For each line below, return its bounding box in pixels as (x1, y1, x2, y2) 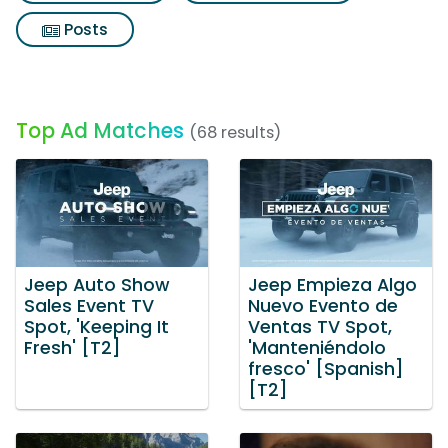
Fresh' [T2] (24, 335, 121, 360)
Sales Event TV (24, 293, 154, 318)
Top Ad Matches (16, 116, 184, 145)
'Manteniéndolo (248, 335, 386, 360)
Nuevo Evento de (248, 293, 398, 318)
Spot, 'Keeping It (24, 314, 169, 339)
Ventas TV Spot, (248, 314, 392, 339)
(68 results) (189, 121, 281, 144)
